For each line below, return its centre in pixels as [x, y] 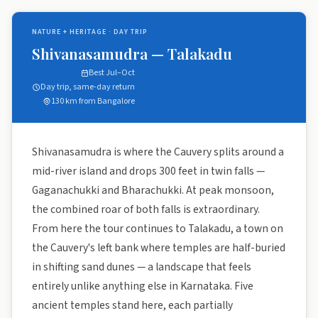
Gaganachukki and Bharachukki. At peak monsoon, [153, 190]
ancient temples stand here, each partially [132, 305]
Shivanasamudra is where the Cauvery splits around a [158, 152]
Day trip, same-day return [88, 87]
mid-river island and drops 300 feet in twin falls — [148, 171]
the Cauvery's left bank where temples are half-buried [159, 248]
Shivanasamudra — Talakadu [132, 53]
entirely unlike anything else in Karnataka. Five [143, 286]
